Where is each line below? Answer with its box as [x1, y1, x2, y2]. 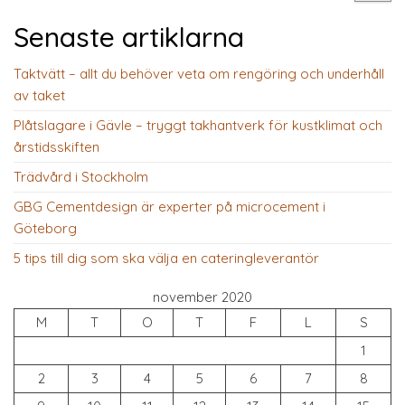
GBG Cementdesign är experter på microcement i [14, 198, 325, 215]
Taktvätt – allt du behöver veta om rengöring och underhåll [14, 65, 384, 82]
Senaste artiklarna [14, 20, 244, 54]
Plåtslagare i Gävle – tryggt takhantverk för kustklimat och [14, 117, 382, 134]
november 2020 [153, 288, 252, 306]
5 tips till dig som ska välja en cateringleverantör [14, 250, 319, 267]
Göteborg [14, 220, 77, 237]
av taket [14, 87, 65, 104]
